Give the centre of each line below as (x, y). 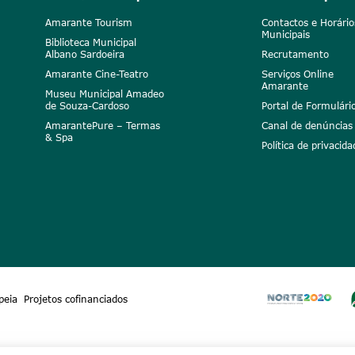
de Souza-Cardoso (88, 106)
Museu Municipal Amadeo (105, 94)
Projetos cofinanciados (75, 299)
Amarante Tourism (89, 23)
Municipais (285, 35)
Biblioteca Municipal (91, 43)
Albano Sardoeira (85, 55)
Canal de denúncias (307, 126)
